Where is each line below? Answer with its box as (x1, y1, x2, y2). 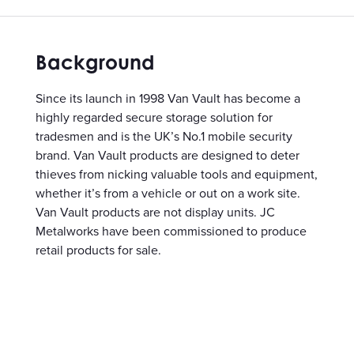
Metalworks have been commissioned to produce (36, 222, 307, 240)
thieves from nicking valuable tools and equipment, (36, 165, 318, 183)
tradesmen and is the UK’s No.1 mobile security (36, 127, 292, 145)
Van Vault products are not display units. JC (36, 203, 275, 221)
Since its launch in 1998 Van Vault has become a (36, 89, 300, 107)
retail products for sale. (36, 241, 161, 259)
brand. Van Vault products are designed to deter (36, 146, 299, 164)
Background (36, 50, 155, 75)
